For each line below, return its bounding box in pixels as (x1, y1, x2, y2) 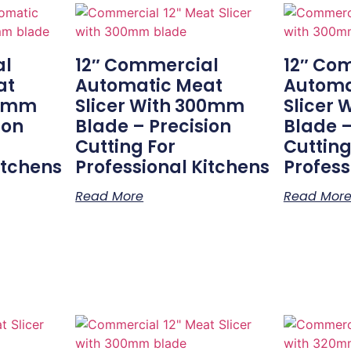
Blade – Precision (75, 114, 232, 139)
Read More (75, 187, 144, 205)
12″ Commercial (75, 53, 219, 78)
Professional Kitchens (75, 155, 270, 179)
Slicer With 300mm (75, 94, 245, 118)
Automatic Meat (75, 74, 223, 98)
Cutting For (75, 135, 176, 159)
